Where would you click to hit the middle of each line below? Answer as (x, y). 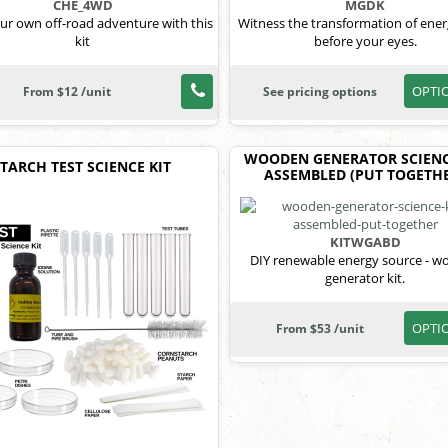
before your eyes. (365, 41)
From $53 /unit (319, 329)
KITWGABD (365, 242)
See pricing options (319, 92)
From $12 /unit (66, 92)
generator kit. (365, 278)
